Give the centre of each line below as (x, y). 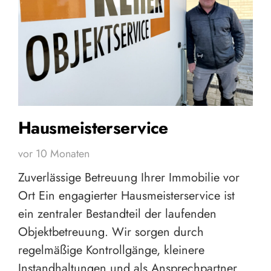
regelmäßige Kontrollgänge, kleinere (111, 250)
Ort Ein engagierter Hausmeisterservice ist (126, 196)
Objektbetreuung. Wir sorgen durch (111, 232)
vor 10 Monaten (54, 154)
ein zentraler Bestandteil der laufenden (117, 214)
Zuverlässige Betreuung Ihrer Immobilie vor (129, 178)
